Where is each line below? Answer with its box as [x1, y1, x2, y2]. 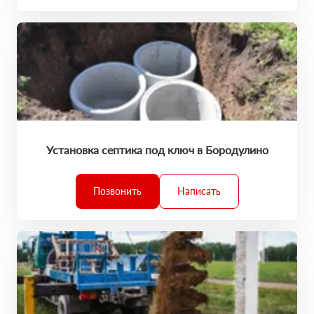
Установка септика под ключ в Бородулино [46, 143, 268, 156]
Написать [177, 185, 221, 197]
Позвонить [93, 185, 142, 197]
